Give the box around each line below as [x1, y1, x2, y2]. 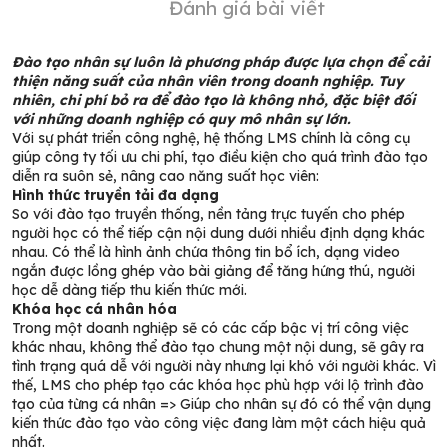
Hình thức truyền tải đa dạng [12, 186, 219, 204]
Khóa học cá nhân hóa [12, 300, 177, 318]
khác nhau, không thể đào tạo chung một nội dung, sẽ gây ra [12, 338, 424, 356]
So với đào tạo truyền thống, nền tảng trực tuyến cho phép [12, 205, 405, 223]
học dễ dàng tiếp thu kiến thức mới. [12, 281, 247, 299]
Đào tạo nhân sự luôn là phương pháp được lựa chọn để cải [12, 53, 429, 71]
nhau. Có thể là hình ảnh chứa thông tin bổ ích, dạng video [12, 243, 400, 261]
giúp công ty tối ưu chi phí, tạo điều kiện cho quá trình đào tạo [12, 148, 428, 166]
